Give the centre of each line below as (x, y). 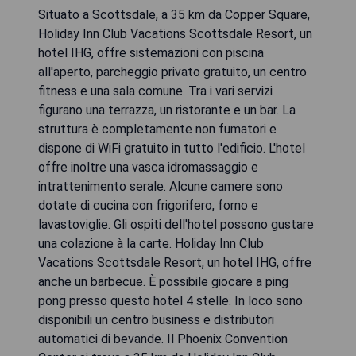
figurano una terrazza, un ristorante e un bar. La (167, 110)
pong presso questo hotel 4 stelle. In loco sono (170, 301)
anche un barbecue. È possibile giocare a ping (163, 282)
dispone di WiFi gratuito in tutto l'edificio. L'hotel (172, 149)
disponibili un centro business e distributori (156, 320)
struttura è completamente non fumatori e (157, 130)
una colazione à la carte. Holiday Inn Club (151, 244)
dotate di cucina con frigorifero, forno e (148, 206)
